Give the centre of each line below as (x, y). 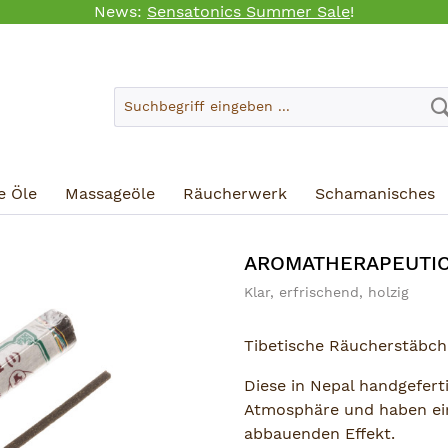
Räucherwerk (235, 194)
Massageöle (110, 194)
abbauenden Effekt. (319, 434)
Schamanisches (375, 194)
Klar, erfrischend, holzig (326, 293)
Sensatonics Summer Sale (248, 12)
